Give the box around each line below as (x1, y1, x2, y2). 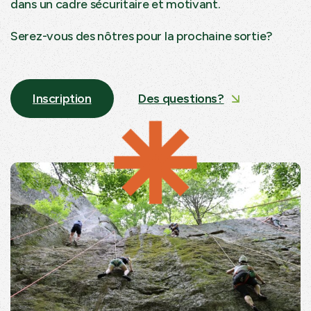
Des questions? (138, 90, 224, 106)
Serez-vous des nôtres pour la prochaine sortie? (10, 28, 273, 44)
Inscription (33, 90, 92, 106)
